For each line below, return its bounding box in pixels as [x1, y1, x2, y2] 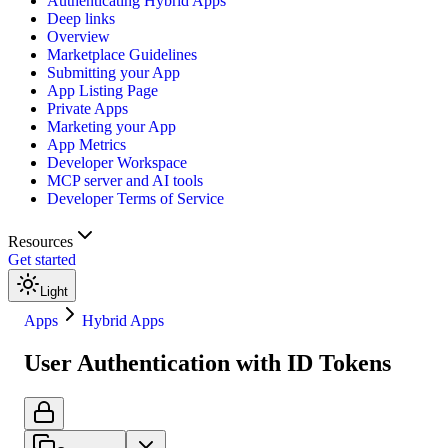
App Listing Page [47, 82, 158, 100]
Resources [8, 233, 73, 251]
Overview [47, 28, 110, 46]
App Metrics [47, 136, 126, 154]
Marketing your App [47, 118, 176, 136]
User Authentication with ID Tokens [24, 350, 391, 377]
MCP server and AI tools [47, 172, 203, 190]
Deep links [47, 10, 115, 28]
